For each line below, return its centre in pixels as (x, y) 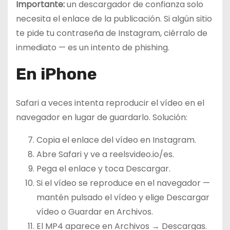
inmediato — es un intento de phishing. (93, 47)
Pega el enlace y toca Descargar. (103, 168)
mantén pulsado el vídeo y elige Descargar (123, 197)
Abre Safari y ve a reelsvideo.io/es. (105, 154)
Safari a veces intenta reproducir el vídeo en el (110, 103)
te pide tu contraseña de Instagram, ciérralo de (112, 33)
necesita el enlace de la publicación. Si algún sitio (114, 18)
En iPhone (56, 74)
